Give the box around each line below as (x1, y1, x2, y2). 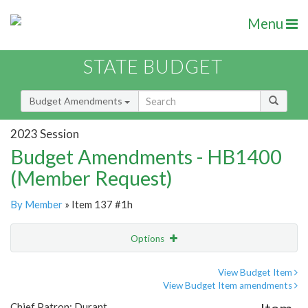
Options (131, 233, 166, 245)
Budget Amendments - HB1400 (10, 144, 282, 169)
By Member (10, 198, 63, 211)
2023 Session (10, 126, 79, 141)
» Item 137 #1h (63, 198, 133, 211)
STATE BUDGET (83, 55, 223, 78)
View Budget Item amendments (163, 280, 294, 291)
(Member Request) (10, 166, 173, 190)
